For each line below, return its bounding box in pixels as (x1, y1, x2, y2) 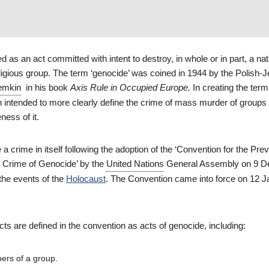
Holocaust (66, 174, 106, 184)
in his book (21, 82, 70, 92)
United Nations (106, 159, 164, 169)
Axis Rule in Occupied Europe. (70, 82, 190, 92)
